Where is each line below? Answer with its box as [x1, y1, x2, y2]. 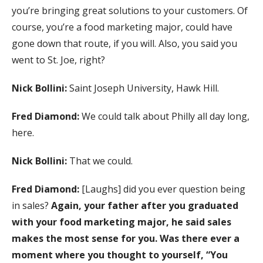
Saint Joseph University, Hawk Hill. [69, 81, 219, 95]
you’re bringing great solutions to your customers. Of [12, 4, 248, 17]
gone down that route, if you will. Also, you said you [12, 36, 237, 50]
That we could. [69, 154, 133, 167]
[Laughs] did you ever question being [82, 182, 245, 195]
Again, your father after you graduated [51, 198, 238, 212]
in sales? [12, 198, 51, 212]
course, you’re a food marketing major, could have [12, 20, 232, 33]
